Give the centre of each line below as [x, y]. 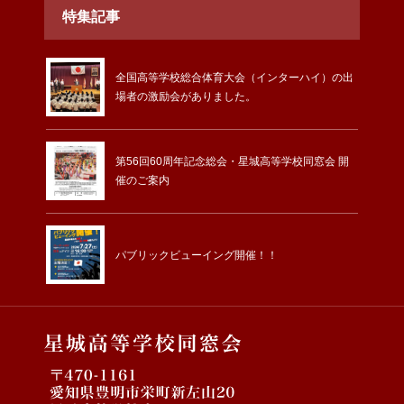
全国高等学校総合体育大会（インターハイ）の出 [234, 77]
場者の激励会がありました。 [186, 96]
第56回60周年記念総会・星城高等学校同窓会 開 [232, 161]
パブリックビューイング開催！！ [197, 255]
